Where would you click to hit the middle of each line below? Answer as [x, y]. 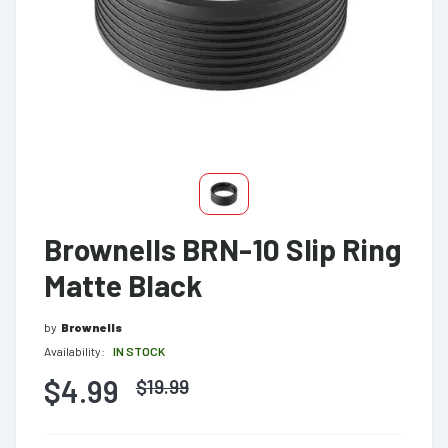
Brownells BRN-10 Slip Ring [222, 249]
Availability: [74, 351]
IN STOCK [139, 351]
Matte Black [123, 285]
